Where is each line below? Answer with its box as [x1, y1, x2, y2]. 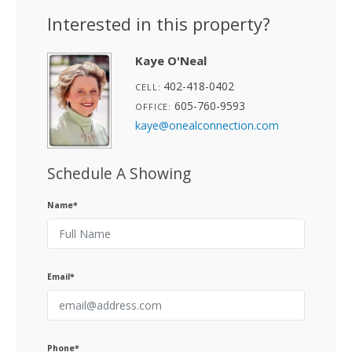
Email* [47, 270, 75, 282]
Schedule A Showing [47, 163, 191, 185]
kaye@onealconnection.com [135, 118, 279, 134]
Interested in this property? [47, 12, 270, 36]
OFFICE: [135, 101, 172, 113]
